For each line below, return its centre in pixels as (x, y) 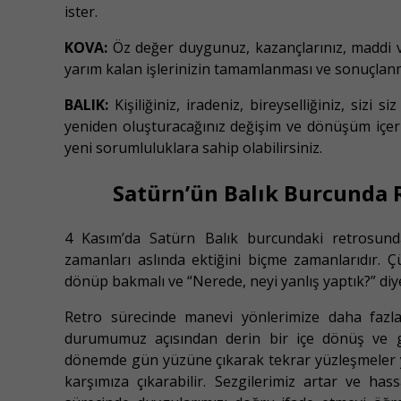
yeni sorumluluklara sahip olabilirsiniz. (193, 148)
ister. (81, 12)
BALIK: (86, 105)
